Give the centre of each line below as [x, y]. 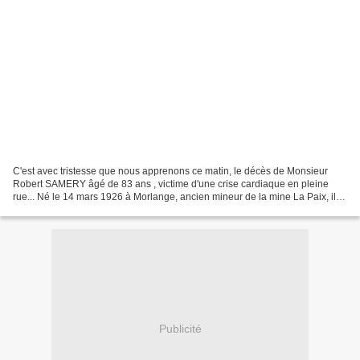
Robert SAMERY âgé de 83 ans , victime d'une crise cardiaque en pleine [171, 184]
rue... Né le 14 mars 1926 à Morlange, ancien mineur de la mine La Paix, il [174, 196]
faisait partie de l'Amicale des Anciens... [99, 209]
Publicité [180, 329]
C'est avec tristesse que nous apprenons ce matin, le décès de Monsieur [170, 171]
